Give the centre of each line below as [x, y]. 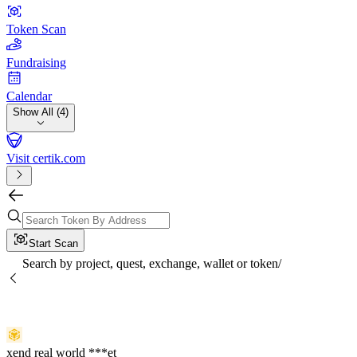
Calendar [29, 96]
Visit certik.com [46, 158]
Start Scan [53, 243]
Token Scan [36, 29]
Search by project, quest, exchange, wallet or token [150, 263]
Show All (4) [41, 112]
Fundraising [36, 63]
